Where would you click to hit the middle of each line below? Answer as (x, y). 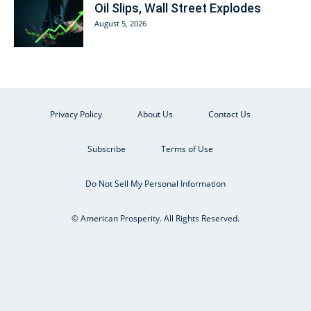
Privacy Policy (76, 114)
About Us (155, 114)
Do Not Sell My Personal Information (155, 183)
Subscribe (106, 149)
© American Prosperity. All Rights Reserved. (155, 218)
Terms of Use (187, 149)
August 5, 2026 (120, 23)
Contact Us (229, 114)
